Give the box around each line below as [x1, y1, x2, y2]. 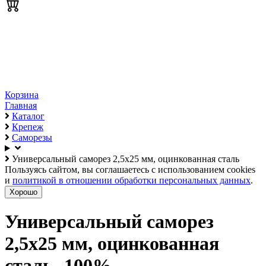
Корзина [5, 90, 39, 100]
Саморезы [12, 132, 52, 142]
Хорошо [9, 188, 37, 197]
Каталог [12, 111, 45, 121]
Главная [5, 100, 37, 110]
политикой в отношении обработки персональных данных [12, 175, 251, 185]
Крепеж [12, 122, 43, 132]
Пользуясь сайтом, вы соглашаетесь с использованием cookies [5, 164, 255, 175]
